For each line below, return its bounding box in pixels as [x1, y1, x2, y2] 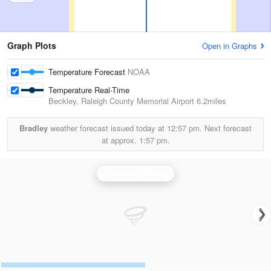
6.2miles [194, 95, 226, 106]
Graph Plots [7, 39, 56, 51]
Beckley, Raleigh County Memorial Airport [48, 95, 194, 106]
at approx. [101, 134, 139, 146]
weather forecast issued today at [48, 122, 167, 134]
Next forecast [202, 122, 252, 134]
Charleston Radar [104, 168, 167, 179]
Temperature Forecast [48, 66, 128, 77]
